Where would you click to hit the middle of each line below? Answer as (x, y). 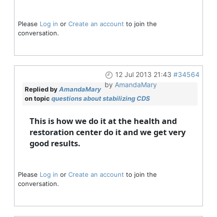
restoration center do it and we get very (107, 132)
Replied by (42, 89)
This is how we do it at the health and (103, 121)
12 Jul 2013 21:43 (143, 74)
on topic (38, 98)
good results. (55, 143)
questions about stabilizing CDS (101, 98)
